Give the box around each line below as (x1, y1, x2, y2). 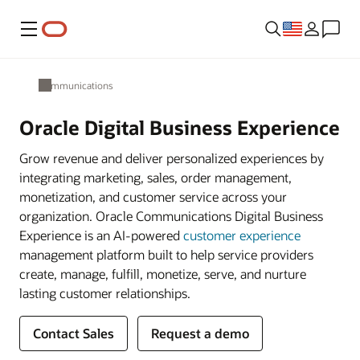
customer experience (183, 227, 301, 243)
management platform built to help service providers (19, 246, 313, 263)
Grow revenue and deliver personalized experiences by (19, 149, 324, 166)
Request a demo (151, 325, 249, 342)
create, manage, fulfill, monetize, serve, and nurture (19, 265, 306, 282)
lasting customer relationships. (19, 284, 190, 301)
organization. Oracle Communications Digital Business (19, 207, 323, 224)
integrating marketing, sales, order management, (19, 169, 292, 186)
